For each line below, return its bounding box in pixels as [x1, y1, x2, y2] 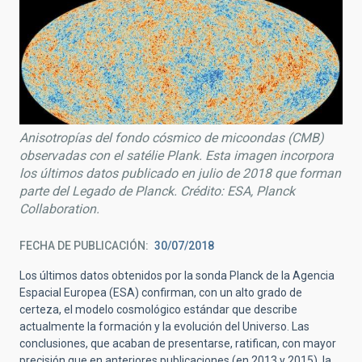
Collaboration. [19, 201, 99, 217]
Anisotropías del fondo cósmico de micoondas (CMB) [19, 130, 324, 146]
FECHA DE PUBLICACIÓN [19, 239, 145, 253]
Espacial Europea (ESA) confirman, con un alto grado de [19, 286, 302, 300]
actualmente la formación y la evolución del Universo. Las [19, 320, 309, 334]
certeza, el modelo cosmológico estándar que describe [19, 303, 297, 317]
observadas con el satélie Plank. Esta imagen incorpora [19, 148, 334, 164]
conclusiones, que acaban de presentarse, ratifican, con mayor [19, 337, 336, 351]
